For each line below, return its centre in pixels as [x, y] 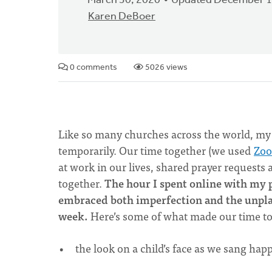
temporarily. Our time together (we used [156, 150]
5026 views [165, 68]
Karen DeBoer [122, 17]
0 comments [93, 68]
